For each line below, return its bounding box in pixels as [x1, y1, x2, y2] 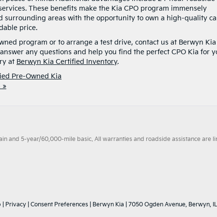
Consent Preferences [31, 201, 88, 208]
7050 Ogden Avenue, [127, 201, 187, 208]
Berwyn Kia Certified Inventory [16, 57, 117, 66]
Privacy [5, 201, 26, 208]
